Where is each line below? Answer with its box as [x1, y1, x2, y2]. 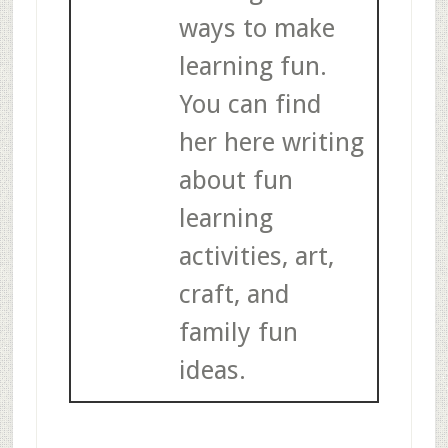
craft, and [178, 279, 290, 310]
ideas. [178, 355, 246, 386]
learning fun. [178, 51, 327, 82]
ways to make [178, 13, 335, 44]
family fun [178, 317, 298, 348]
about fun [178, 165, 293, 196]
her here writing [178, 127, 364, 158]
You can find [178, 89, 322, 120]
